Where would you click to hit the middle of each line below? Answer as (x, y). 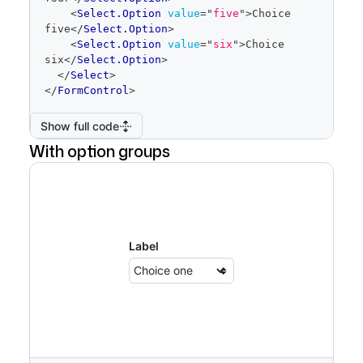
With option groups (100, 151)
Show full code (80, 126)
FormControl (93, 90)
